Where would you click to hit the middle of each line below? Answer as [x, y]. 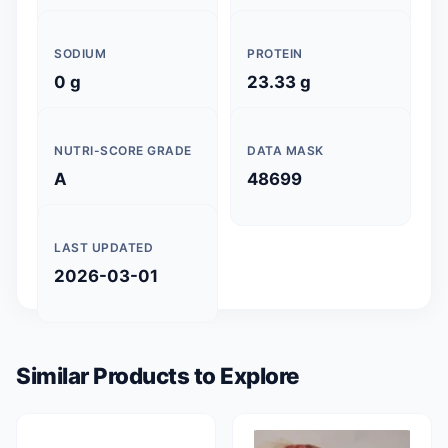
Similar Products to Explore [158, 375]
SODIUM [80, 53]
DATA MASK [285, 150]
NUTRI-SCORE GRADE [123, 150]
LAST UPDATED [103, 247]
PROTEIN [275, 53]
